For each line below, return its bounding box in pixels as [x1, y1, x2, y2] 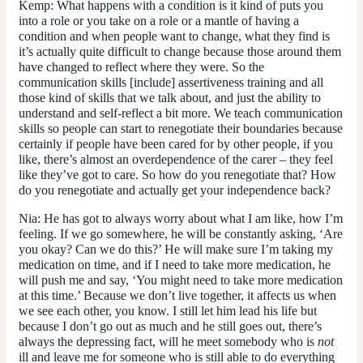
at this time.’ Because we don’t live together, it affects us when [19, 288, 336, 302]
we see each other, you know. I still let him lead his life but [19, 303, 317, 318]
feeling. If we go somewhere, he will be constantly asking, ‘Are [19, 226, 343, 241]
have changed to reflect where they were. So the [19, 59, 264, 74]
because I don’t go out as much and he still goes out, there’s [19, 318, 322, 333]
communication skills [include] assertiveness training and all [19, 75, 323, 89]
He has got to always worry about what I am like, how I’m [41, 211, 343, 225]
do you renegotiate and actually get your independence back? [19, 182, 331, 197]
